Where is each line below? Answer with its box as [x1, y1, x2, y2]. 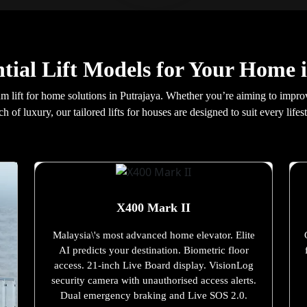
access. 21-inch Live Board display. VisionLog [53, 259, 254, 271]
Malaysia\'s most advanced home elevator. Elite [52, 229, 255, 241]
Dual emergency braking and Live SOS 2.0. [60, 289, 247, 301]
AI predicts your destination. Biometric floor [58, 244, 249, 256]
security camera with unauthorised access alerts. [51, 274, 256, 286]
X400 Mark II [116, 200, 191, 214]
